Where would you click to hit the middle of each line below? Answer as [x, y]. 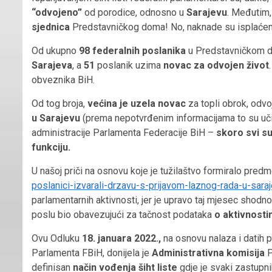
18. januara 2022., [121, 238]
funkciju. [51, 147]
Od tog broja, [59, 103]
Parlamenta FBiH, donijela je [92, 253]
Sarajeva [52, 65]
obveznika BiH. [63, 80]
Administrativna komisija [208, 253]
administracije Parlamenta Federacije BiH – [124, 132]
